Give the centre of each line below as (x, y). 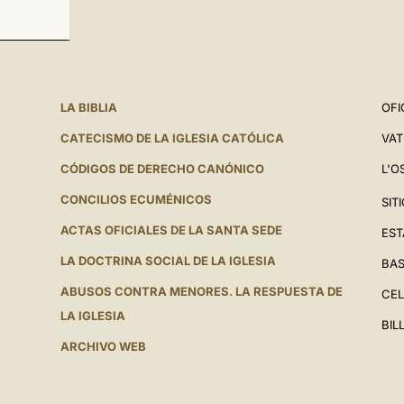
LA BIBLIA (88, 107)
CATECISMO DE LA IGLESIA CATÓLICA (172, 138)
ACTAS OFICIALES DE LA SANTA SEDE (171, 230)
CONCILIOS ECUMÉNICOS (136, 199)
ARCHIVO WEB (103, 346)
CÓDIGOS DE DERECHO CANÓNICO (162, 169)
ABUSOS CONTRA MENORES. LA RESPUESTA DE (201, 291)
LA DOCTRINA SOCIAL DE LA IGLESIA (168, 261)
